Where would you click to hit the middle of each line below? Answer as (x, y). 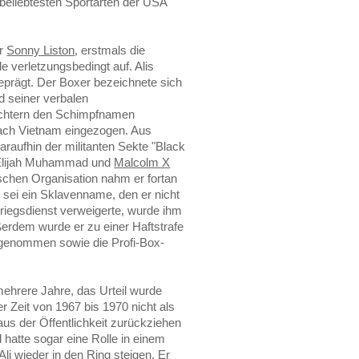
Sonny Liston (41, 50)
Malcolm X (142, 162)
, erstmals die (110, 50)
